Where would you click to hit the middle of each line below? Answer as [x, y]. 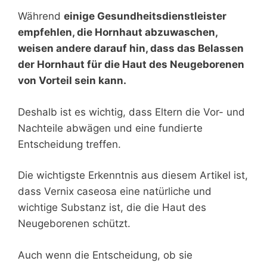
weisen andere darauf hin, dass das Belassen [131, 49]
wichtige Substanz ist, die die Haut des [112, 208]
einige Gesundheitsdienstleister [145, 16]
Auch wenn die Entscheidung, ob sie [105, 255]
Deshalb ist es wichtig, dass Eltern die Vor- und [131, 112]
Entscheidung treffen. [69, 144]
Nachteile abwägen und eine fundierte [110, 128]
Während [41, 16]
